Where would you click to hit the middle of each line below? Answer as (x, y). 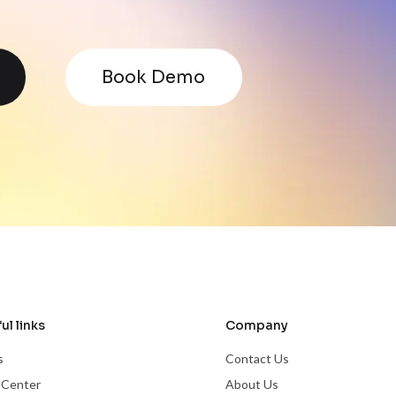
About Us (251, 384)
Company (256, 325)
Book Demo (153, 77)
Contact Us (257, 358)
